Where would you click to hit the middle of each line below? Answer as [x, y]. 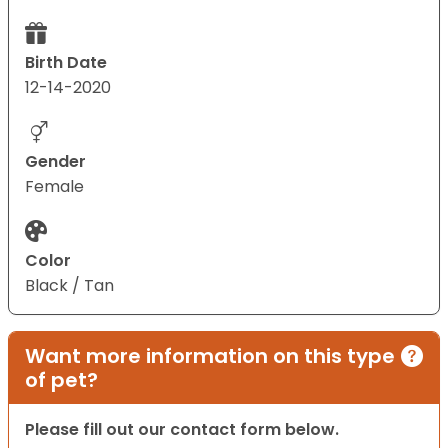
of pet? [61, 380]
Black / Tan [69, 286]
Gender [55, 162]
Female [54, 187]
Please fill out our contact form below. [182, 430]
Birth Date [66, 63]
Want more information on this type [210, 356]
